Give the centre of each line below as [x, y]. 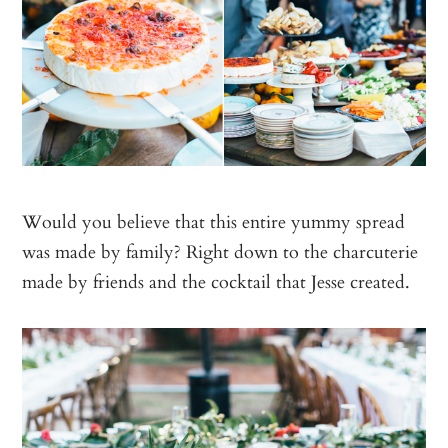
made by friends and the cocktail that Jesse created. [216, 281]
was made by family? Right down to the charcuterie [220, 251]
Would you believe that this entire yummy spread [214, 221]
